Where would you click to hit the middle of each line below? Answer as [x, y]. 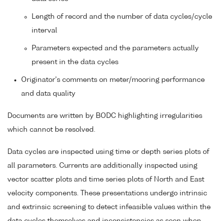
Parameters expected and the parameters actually [115, 49]
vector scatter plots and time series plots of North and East [106, 180]
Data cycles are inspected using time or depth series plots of [108, 152]
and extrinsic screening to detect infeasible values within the [109, 207]
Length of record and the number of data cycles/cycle [122, 17]
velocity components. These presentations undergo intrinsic [107, 194]
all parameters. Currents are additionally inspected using [102, 166]
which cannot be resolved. [51, 130]
